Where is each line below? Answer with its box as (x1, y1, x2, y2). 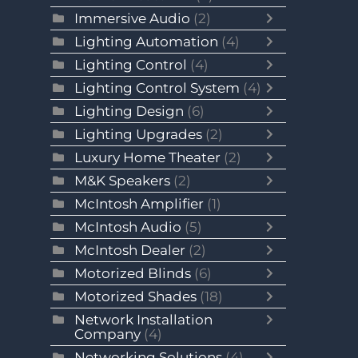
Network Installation (74, 312, 213, 328)
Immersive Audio (74, 10, 191, 26)
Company (74, 326, 145, 342)
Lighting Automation (74, 34, 222, 50)
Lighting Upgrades (74, 126, 203, 142)
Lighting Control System (74, 80, 241, 96)
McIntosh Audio (74, 219, 182, 235)
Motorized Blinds (74, 265, 192, 281)
